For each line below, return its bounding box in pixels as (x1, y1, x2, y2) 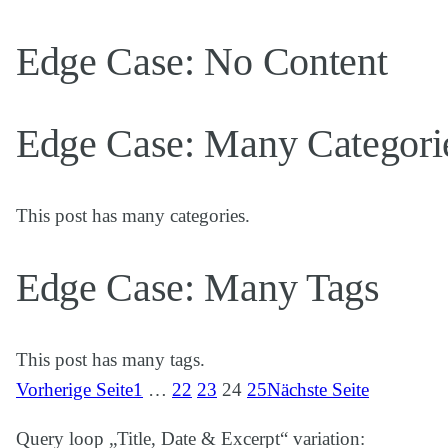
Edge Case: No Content (16, 39, 388, 85)
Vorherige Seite (16, 379, 133, 401)
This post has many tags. (16, 349, 205, 371)
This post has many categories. (16, 204, 250, 226)
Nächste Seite (267, 379, 369, 401)
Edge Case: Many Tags (16, 264, 380, 310)
